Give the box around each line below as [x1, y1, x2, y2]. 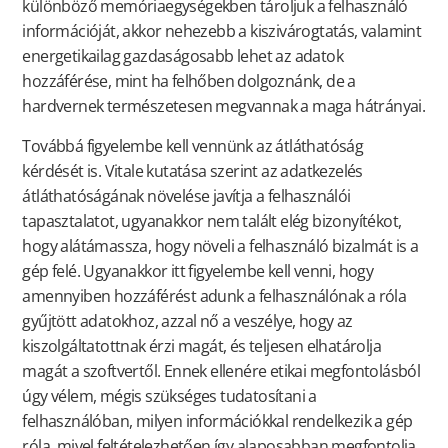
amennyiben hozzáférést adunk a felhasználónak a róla [22, 284, 407, 307]
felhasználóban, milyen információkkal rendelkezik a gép [22, 409, 413, 432]
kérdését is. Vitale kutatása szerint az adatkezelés [22, 159, 363, 182]
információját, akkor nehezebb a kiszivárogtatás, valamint [22, 20, 422, 43]
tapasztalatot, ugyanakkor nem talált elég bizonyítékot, [22, 209, 402, 232]
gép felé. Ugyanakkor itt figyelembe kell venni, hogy [22, 259, 374, 282]
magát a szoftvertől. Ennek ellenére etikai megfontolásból [22, 359, 421, 382]
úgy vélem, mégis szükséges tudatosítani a [22, 384, 317, 407]
